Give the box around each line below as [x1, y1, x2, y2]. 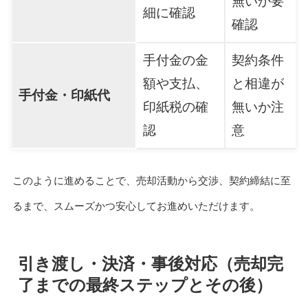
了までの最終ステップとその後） [17, 275, 272, 294]
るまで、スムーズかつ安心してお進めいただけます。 [12, 199, 260, 212]
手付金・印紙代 [18, 87, 110, 102]
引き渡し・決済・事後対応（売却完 [17, 254, 283, 273]
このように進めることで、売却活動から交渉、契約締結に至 [12, 174, 291, 186]
